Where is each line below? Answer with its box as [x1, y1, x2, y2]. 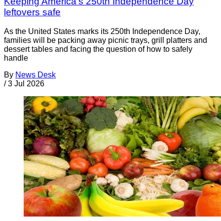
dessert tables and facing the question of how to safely [4, 44, 192, 53]
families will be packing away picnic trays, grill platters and [4, 36, 207, 44]
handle [4, 53, 28, 62]
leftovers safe [4, 7, 61, 18]
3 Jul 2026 [8, 79, 44, 88]
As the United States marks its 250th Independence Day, [4, 27, 200, 36]
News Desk [15, 70, 56, 79]
